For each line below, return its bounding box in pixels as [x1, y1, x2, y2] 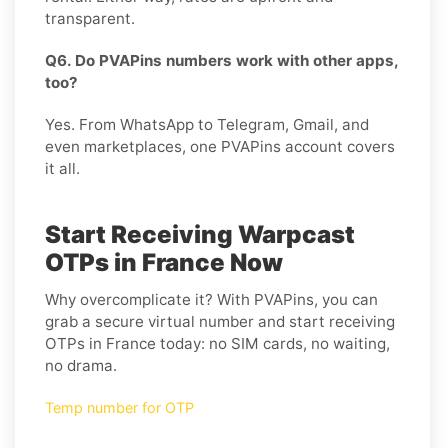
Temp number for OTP [45, 398, 194, 416]
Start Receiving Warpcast [45, 219, 355, 249]
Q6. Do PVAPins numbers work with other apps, [45, 50, 398, 70]
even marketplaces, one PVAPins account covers [45, 136, 395, 156]
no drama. [45, 355, 117, 375]
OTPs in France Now [45, 247, 283, 277]
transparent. [45, 8, 135, 28]
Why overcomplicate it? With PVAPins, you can [45, 289, 378, 309]
